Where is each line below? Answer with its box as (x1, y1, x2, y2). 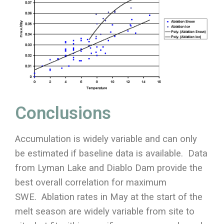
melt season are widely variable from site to (15, 206, 194, 217)
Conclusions (15, 103, 111, 124)
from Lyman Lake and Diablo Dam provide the (15, 162, 202, 174)
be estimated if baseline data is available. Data (15, 148, 207, 159)
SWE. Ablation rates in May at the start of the (15, 191, 202, 203)
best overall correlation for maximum (15, 177, 166, 188)
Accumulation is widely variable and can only (15, 133, 197, 145)
